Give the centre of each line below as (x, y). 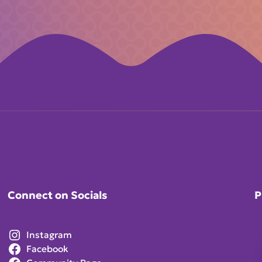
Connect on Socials (58, 195)
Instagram (49, 235)
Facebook (48, 249)
